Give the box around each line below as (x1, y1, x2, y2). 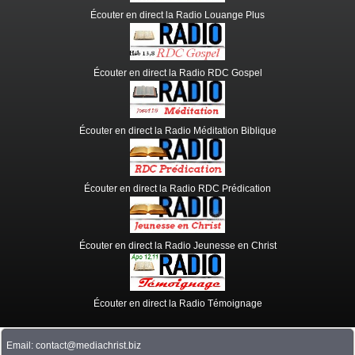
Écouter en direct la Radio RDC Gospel (93, 67, 262, 78)
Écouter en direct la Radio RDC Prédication (84, 182, 271, 194)
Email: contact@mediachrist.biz (6, 340, 141, 352)
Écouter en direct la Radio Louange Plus (90, 9, 265, 21)
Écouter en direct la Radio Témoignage (93, 298, 262, 310)
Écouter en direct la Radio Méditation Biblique (78, 124, 277, 136)
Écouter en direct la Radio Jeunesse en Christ (78, 240, 277, 252)
